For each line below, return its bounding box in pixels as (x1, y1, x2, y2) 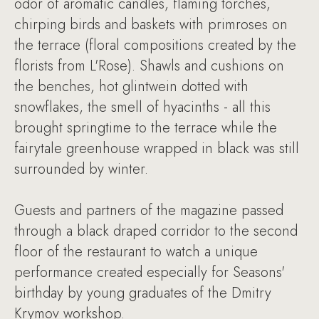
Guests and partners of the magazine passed (14, 200, 283, 221)
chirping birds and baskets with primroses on (14, 14, 288, 35)
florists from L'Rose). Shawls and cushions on (14, 56, 284, 76)
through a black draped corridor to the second (14, 221, 298, 241)
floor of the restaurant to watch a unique (14, 241, 258, 262)
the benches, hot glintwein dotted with (14, 76, 249, 97)
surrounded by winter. (14, 159, 148, 179)
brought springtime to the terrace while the (14, 117, 277, 138)
